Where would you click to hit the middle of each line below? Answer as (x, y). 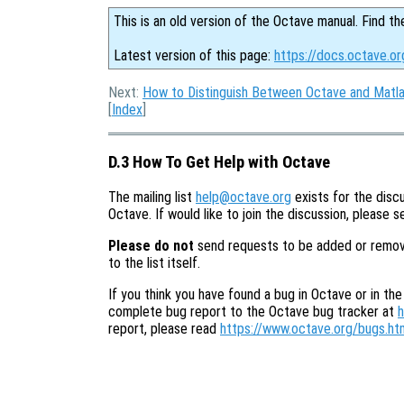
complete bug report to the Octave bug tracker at (253, 312)
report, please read (164, 329)
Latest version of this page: (194, 55)
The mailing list (152, 197)
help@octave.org (243, 197)
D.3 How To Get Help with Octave (219, 162)
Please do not (151, 246)
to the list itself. (154, 263)
